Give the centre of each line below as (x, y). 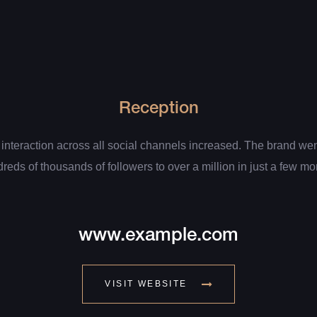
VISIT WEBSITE (146, 284)
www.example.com (158, 236)
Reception (158, 110)
